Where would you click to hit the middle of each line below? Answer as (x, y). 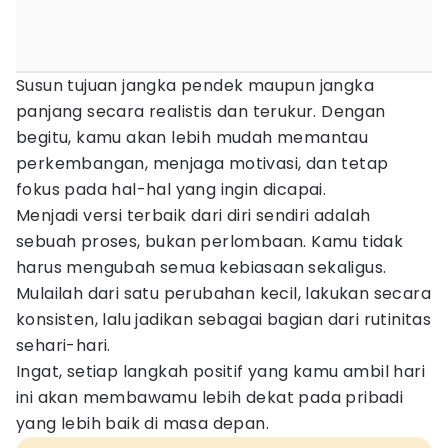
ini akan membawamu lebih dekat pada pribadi (210, 397)
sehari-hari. (63, 345)
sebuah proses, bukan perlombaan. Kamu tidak (210, 241)
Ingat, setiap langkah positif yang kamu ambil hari (220, 371)
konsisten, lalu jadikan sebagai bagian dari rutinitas (224, 319)
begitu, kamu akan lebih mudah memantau (192, 137)
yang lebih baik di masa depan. (142, 423)
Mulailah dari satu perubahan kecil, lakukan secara (223, 293)
